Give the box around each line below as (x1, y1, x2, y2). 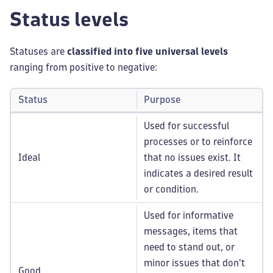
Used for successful (144, 121, 229, 130)
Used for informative (144, 211, 233, 220)
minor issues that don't (144, 258, 245, 268)
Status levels (10, 10, 129, 29)
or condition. (144, 185, 199, 194)
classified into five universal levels (67, 47, 228, 56)
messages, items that (144, 227, 238, 236)
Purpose (144, 95, 181, 104)
